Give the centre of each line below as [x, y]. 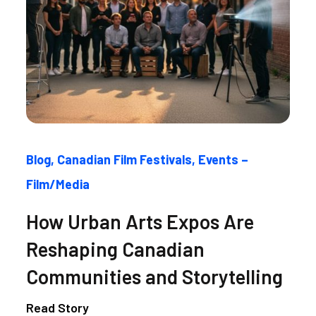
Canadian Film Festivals [125, 159]
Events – [224, 159]
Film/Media [58, 184]
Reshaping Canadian [116, 249]
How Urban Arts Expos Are [140, 221]
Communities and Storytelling [155, 276]
